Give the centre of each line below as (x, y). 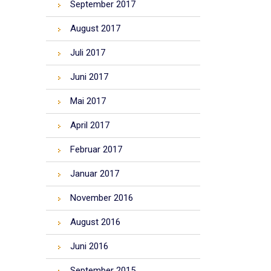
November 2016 (102, 198)
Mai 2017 (88, 101)
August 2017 (95, 28)
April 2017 (90, 125)
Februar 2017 (96, 149)
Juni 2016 (89, 246)
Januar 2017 (95, 174)
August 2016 (95, 222)
